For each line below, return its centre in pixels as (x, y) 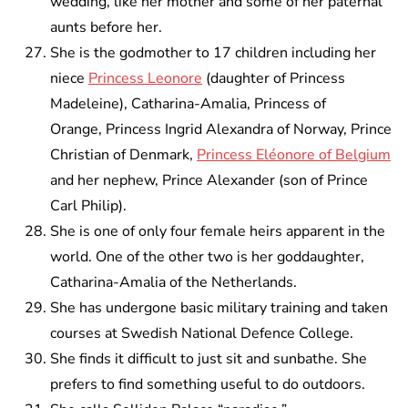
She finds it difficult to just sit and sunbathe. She (209, 359)
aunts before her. (106, 28)
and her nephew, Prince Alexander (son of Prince (209, 181)
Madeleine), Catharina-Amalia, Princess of (188, 104)
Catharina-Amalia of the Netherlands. (173, 283)
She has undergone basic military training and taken (219, 308)
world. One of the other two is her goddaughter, (207, 257)
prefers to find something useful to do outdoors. (208, 385)
